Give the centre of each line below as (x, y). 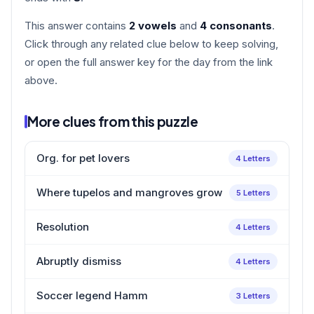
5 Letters (253, 192)
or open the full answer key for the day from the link (149, 62)
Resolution (63, 226)
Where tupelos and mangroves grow (129, 192)
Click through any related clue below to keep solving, (151, 43)
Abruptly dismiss (79, 261)
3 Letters (253, 295)
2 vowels (153, 25)
